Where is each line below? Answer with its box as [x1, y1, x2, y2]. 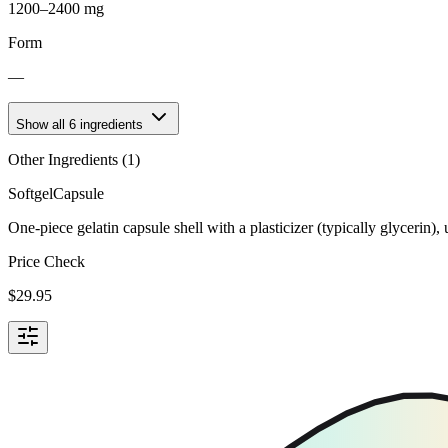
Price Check [8, 252, 85, 270]
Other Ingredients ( [8, 150, 127, 168]
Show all [16, 116, 69, 132]
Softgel [8, 184, 53, 202]
